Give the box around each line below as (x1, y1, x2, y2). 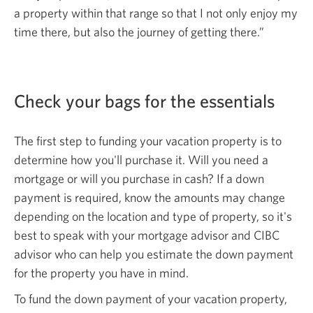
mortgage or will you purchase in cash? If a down (14, 170, 264, 186)
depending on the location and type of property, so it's (14, 208, 292, 224)
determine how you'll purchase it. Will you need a (14, 152, 268, 167)
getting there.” (191, 24, 264, 39)
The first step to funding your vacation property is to (14, 133, 282, 148)
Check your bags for (14, 89, 170, 111)
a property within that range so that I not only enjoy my (14, 5, 298, 20)
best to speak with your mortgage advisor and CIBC (14, 227, 279, 242)
